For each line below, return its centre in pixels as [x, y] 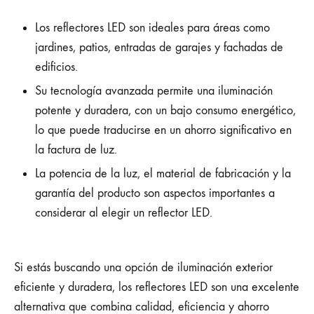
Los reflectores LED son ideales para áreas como [152, 28]
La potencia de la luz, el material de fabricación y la [163, 174]
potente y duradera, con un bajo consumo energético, [165, 111]
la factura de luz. [76, 150]
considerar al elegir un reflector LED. [124, 213]
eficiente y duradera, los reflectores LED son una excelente [157, 287]
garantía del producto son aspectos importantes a [155, 193]
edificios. [56, 67]
